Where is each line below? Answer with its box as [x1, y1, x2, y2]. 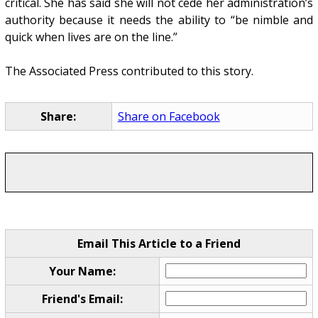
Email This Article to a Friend [77, 235, 241, 251]
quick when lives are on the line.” [4, 29, 177, 45]
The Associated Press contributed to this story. [4, 63, 253, 79]
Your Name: [48, 263, 116, 279]
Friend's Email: [41, 290, 123, 307]
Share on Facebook [117, 109, 220, 125]
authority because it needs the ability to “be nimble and [4, 12, 314, 28]
